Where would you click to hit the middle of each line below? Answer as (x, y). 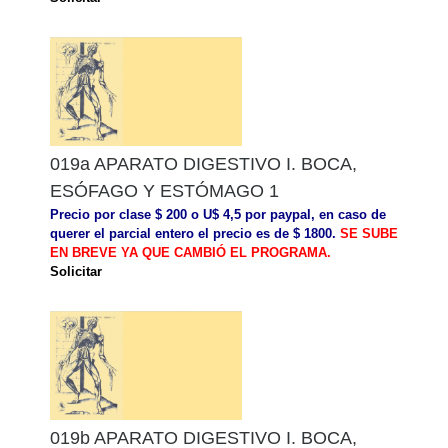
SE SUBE (369, 233)
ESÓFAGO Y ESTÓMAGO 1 (164, 190)
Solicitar (76, 271)
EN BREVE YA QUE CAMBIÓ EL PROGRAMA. (190, 252)
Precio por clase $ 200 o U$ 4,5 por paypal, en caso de (218, 214)
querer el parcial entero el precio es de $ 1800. (195, 233)
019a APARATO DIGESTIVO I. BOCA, (203, 163)
